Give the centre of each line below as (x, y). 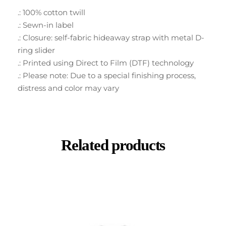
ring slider (36, 50)
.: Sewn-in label (46, 25)
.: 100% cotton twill (51, 12)
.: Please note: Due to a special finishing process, (107, 75)
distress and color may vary (68, 88)
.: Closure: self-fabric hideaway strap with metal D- (111, 37)
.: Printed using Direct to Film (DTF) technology (106, 63)
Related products (113, 145)
